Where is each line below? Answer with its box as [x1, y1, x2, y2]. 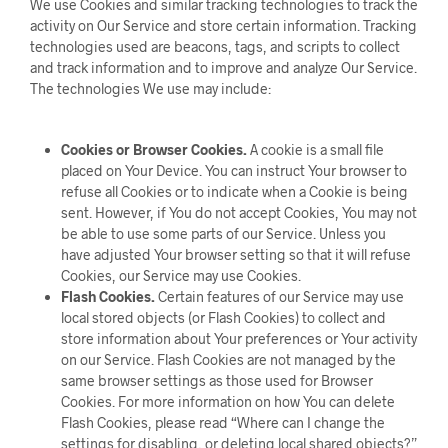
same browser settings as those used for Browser [60, 372, 373, 389]
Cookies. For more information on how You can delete [60, 393, 395, 410]
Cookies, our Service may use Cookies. [60, 267, 301, 284]
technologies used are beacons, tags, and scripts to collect [30, 38, 400, 55]
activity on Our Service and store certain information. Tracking [30, 17, 417, 34]
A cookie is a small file [246, 141, 384, 158]
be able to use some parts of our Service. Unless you [60, 225, 386, 242]
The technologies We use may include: [30, 80, 271, 97]
